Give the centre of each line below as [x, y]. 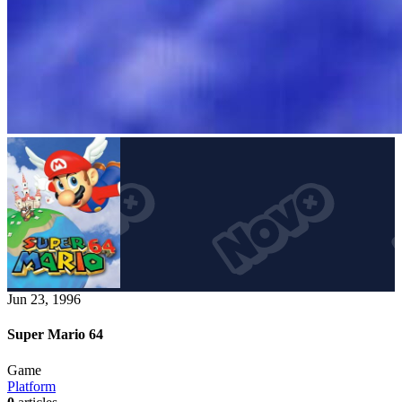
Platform [31, 386]
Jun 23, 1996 [44, 300]
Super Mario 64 [55, 335]
